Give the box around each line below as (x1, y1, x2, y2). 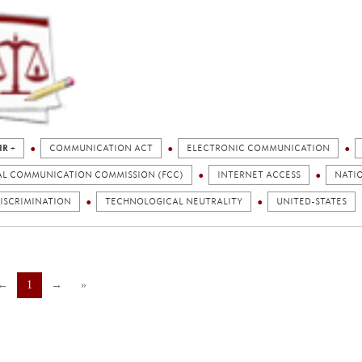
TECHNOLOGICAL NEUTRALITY (105, 196, 242, 207)
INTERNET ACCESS (217, 170, 301, 180)
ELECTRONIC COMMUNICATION (187, 143, 330, 154)
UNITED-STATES (276, 196, 347, 207)
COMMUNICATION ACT (49, 143, 153, 154)
